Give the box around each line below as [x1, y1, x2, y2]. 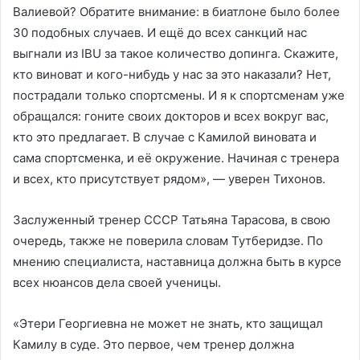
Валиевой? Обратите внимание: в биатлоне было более [13, 3, 340, 19]
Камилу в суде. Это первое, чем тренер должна [13, 336, 294, 352]
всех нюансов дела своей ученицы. [13, 274, 221, 290]
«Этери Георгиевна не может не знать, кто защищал [13, 315, 323, 331]
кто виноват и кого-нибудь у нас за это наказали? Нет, [13, 66, 331, 82]
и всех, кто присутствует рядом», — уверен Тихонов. [13, 170, 325, 186]
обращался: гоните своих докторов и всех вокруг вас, [13, 108, 329, 124]
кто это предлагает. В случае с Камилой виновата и [13, 129, 317, 145]
